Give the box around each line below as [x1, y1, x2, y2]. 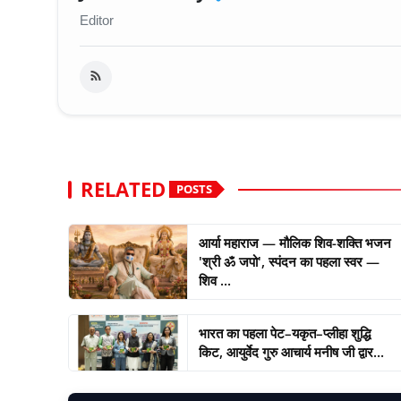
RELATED [81, 175, 166, 203]
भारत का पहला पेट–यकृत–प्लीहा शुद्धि [198, 323, 371, 342]
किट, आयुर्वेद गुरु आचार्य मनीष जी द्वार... [198, 342, 384, 361]
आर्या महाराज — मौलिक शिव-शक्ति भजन [198, 233, 391, 252]
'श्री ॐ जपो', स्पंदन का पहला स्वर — [198, 252, 380, 270]
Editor [80, 12, 114, 28]
